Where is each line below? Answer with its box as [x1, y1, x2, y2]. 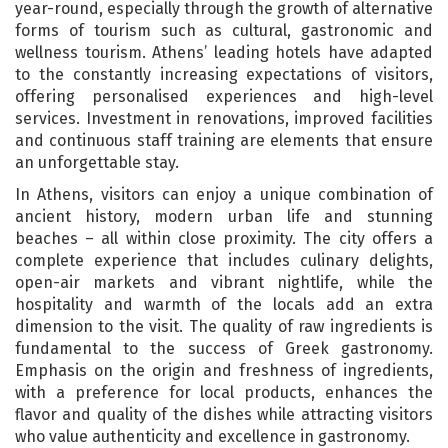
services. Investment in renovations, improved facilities [15, 108, 433, 128]
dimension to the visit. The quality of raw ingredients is [15, 316, 433, 336]
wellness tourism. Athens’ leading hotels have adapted [15, 42, 433, 62]
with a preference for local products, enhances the [15, 382, 433, 402]
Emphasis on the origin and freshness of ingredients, [15, 360, 433, 380]
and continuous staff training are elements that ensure [15, 130, 433, 150]
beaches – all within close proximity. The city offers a [15, 228, 433, 248]
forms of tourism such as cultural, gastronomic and [15, 20, 433, 40]
